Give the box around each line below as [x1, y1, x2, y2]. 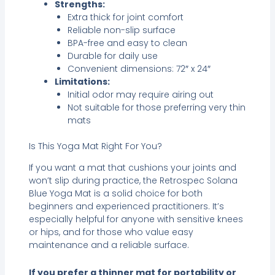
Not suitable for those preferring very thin [67, 101, 246, 114]
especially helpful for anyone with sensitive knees [28, 212, 243, 225]
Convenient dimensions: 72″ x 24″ [67, 62, 211, 75]
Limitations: [54, 75, 110, 88]
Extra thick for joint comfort [67, 10, 184, 23]
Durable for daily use [67, 49, 158, 62]
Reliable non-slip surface [67, 23, 176, 36]
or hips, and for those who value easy [28, 225, 193, 238]
